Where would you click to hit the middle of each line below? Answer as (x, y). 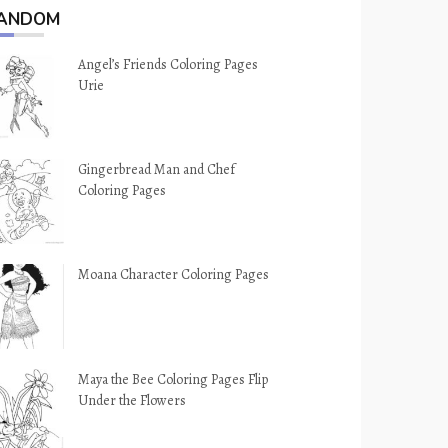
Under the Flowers (132, 400)
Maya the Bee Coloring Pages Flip (173, 379)
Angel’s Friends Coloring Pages (168, 64)
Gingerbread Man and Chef (157, 169)
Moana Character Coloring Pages (174, 274)
